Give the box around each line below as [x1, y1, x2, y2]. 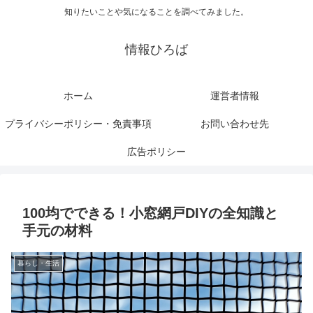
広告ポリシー [127, 146, 186, 158]
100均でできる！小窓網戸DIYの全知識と [22, 205, 278, 221]
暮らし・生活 [17, 259, 59, 268]
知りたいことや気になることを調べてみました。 [64, 7, 249, 17]
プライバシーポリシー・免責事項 [5, 118, 152, 130]
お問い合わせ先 [201, 118, 269, 130]
